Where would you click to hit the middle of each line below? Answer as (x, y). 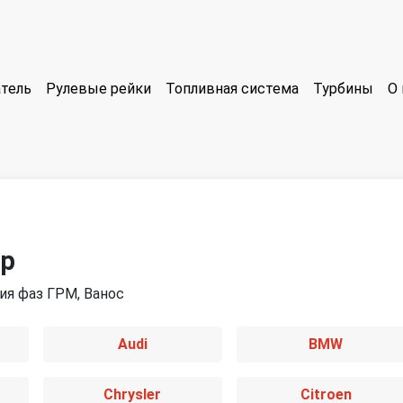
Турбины (343, 89)
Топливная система (232, 89)
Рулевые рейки (99, 89)
